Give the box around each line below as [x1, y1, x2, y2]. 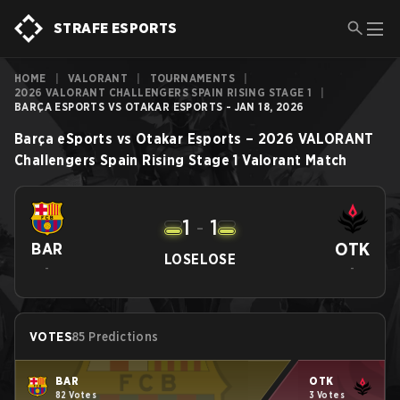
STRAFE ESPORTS [54, 20, 178, 37]
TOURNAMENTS [149, 71, 236, 85]
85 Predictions [71, 329, 159, 344]
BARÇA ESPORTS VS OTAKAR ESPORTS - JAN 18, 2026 [14, 100, 304, 113]
